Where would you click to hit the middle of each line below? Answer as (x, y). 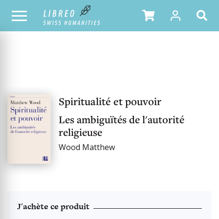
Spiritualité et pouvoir (110, 101)
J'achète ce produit (53, 207)
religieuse (80, 132)
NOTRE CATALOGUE (33, 15)
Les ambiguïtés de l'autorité (121, 119)
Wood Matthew (87, 147)
